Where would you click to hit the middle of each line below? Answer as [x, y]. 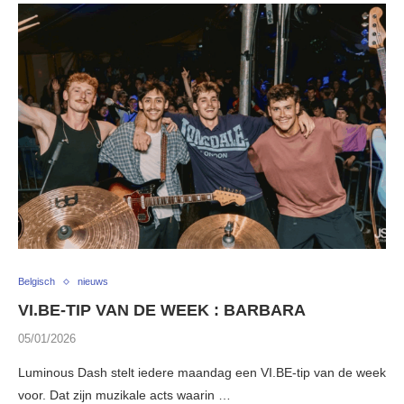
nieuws [93, 282]
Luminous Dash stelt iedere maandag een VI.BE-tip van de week [202, 373]
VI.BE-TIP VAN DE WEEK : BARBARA [162, 311]
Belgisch [37, 282]
